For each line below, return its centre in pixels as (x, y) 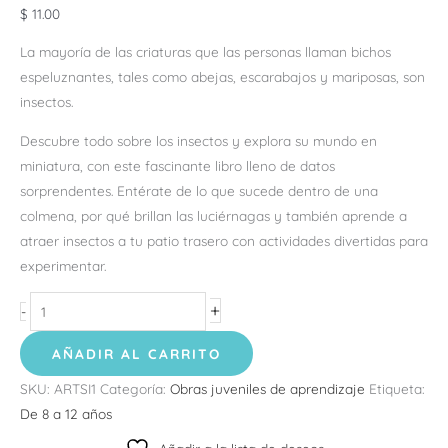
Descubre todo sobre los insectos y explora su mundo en (198, 140)
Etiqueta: (397, 389)
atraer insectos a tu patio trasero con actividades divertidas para (224, 240)
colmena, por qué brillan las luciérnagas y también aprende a (213, 215)
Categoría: (135, 389)
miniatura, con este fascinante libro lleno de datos (177, 165)
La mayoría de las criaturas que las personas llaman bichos (205, 52)
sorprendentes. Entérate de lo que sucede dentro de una (199, 190)
